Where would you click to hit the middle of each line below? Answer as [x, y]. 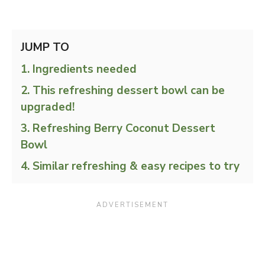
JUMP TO [45, 47]
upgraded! [48, 107]
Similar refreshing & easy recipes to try [136, 166]
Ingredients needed [85, 69]
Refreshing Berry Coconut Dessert [124, 128]
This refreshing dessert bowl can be [129, 91]
